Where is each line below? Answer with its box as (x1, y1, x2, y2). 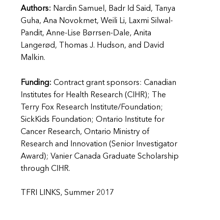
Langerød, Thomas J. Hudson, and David (21, 42, 164, 50)
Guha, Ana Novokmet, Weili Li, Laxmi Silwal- (21, 17, 173, 26)
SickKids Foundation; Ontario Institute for (21, 115, 165, 124)
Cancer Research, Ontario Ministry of (21, 128, 149, 136)
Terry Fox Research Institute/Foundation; (21, 103, 163, 111)
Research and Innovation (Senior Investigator (21, 140, 177, 148)
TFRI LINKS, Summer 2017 (21, 189, 114, 197)
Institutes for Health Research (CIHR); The (21, 91, 166, 99)
